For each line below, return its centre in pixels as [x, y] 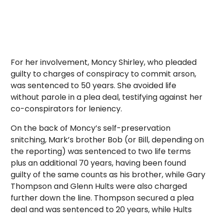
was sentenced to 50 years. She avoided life [94, 85]
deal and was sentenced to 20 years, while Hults [101, 209]
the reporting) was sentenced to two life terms [101, 151]
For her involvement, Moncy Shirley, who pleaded [104, 62]
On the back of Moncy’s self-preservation [91, 128]
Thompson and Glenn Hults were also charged [99, 186]
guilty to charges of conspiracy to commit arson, [104, 74]
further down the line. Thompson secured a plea [102, 198]
